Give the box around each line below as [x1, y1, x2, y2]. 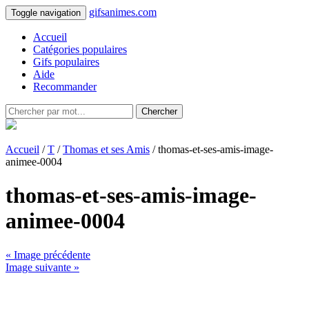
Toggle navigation [11, 8, 81, 18]
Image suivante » [6, 261, 79, 273]
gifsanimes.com [89, 6, 157, 18]
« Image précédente [6, 248, 90, 261]
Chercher [141, 106, 177, 117]
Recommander [33, 81, 97, 92]
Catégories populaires [33, 43, 127, 55]
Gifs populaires [33, 56, 99, 68]
